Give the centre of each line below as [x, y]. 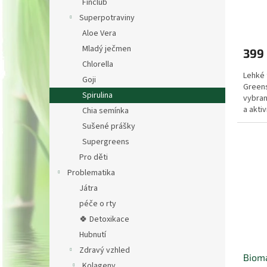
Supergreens [106, 142]
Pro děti [94, 157]
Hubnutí [93, 235]
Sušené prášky [109, 126]
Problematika [91, 173]
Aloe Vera [99, 33]
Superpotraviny [107, 18]
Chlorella [98, 64]
